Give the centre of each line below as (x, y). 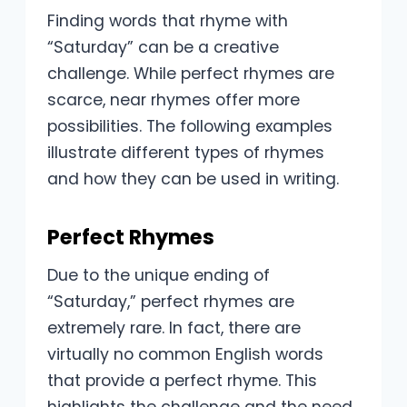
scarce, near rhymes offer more (174, 99)
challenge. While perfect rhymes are (191, 73)
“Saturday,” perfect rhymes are (171, 302)
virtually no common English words (185, 355)
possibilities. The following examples (190, 126)
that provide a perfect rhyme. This (182, 381)
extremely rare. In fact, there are (174, 328)
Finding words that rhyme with (168, 20)
